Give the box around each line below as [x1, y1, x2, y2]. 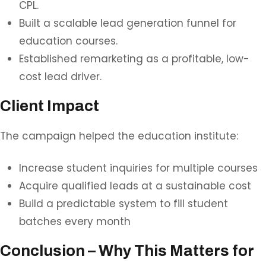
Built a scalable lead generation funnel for [19, 16, 236, 31]
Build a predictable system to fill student [19, 197, 228, 211]
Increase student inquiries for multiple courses [19, 161, 258, 176]
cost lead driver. [19, 69, 102, 84]
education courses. [19, 34, 118, 49]
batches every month [19, 214, 131, 229]
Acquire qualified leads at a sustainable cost [19, 179, 251, 194]
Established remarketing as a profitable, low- [19, 52, 249, 66]
